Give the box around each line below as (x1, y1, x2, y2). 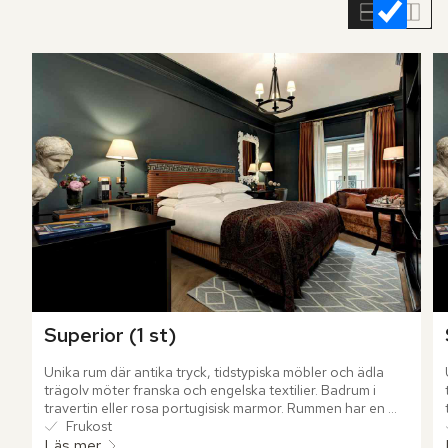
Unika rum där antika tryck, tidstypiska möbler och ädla (44, 363, 384, 382)
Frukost (66, 417, 112, 436)
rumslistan (15, 4, 85, 26)
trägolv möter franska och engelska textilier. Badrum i (44, 381, 376, 400)
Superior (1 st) (44, 322, 177, 349)
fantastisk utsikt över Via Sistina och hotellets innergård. (44, 417, 393, 436)
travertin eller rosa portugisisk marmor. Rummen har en (44, 399, 385, 418)
